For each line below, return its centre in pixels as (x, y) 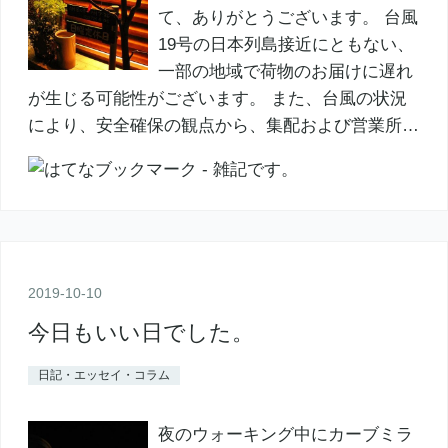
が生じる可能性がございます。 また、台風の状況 (217, 99)
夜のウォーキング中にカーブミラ (285, 434)
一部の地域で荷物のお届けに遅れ (285, 72)
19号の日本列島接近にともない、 (285, 45)
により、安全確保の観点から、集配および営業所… (223, 126)
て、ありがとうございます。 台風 (287, 18)
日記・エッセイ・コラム (103, 374)
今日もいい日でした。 (140, 332)
